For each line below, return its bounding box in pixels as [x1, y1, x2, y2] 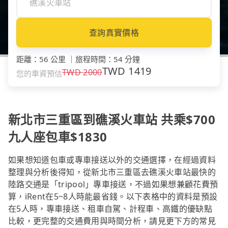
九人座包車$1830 [8, 128, 107, 145]
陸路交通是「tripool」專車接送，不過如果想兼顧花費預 [8, 178, 218, 190]
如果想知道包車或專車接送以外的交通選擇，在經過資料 [8, 154, 216, 165]
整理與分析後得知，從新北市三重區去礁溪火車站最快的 [8, 166, 216, 178]
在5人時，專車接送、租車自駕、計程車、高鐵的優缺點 [8, 203, 213, 214]
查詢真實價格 [89, 26, 139, 38]
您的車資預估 [16, 68, 62, 78]
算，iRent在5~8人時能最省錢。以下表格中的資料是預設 [8, 190, 218, 202]
